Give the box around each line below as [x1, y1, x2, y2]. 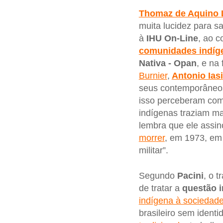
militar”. [138, 145, 168, 155]
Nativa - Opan [138, 58, 197, 68]
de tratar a [138, 183, 182, 194]
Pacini [177, 171, 204, 181]
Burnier [138, 70, 167, 81]
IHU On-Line [146, 33, 198, 43]
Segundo [138, 171, 177, 181]
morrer [138, 132, 165, 143]
